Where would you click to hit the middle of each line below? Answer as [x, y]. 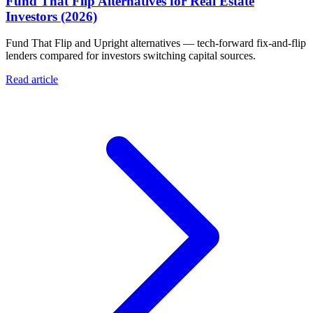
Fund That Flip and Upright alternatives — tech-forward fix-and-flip [156, 43]
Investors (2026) [51, 16]
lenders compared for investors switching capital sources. [131, 56]
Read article [32, 80]
